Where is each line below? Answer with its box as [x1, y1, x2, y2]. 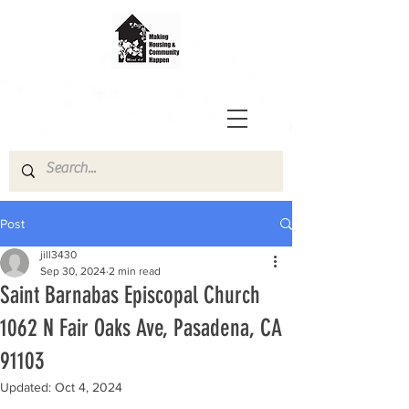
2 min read [109, 265, 161, 278]
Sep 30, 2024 [40, 265, 106, 278]
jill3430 [40, 248, 77, 261]
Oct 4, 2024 [55, 380, 122, 394]
